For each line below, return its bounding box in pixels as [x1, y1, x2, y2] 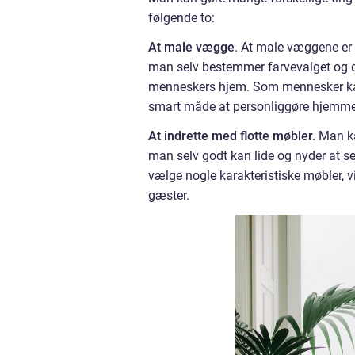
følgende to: [148, 10, 215, 25]
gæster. [148, 188, 189, 203]
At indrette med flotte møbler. [148, 128, 315, 143]
